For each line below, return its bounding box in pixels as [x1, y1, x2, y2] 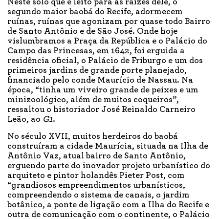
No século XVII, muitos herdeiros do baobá [7, 132, 178, 141]
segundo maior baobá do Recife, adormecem [7, 7, 183, 17]
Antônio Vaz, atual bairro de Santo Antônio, [7, 152, 186, 161]
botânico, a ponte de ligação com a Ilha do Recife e [7, 200, 209, 210]
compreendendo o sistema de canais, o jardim [7, 191, 190, 200]
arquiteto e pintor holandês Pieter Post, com [7, 171, 185, 180]
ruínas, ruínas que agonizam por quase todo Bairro [7, 17, 210, 26]
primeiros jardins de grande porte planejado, [7, 66, 187, 75]
